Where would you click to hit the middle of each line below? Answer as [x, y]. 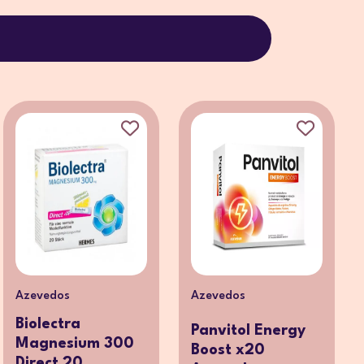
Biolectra [48, 325]
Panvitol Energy [248, 331]
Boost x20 [228, 351]
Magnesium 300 [75, 344]
